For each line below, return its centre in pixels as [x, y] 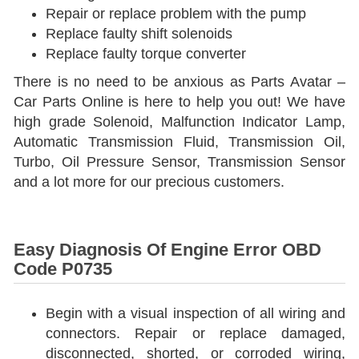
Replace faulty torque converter [146, 54]
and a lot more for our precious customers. [149, 182]
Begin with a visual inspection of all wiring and [196, 313]
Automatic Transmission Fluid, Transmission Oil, [179, 142]
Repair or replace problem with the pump [176, 14]
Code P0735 [63, 269]
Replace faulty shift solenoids [139, 34]
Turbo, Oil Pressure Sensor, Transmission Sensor [179, 162]
